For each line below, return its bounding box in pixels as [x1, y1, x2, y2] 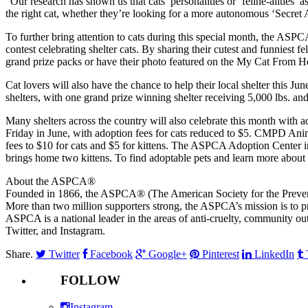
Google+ [148, 247, 187, 260]
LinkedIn [254, 247, 294, 260]
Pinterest [202, 247, 239, 260]
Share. [5, 247, 33, 260]
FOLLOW [60, 273, 120, 288]
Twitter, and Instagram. [5, 224, 105, 236]
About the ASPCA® [5, 175, 96, 187]
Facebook [90, 247, 133, 260]
